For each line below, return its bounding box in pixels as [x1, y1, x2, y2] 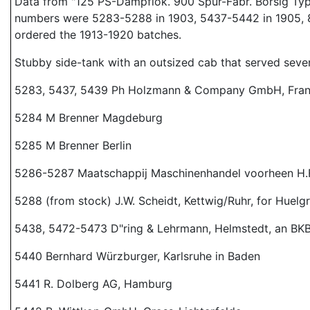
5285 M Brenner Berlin [15, 138, 131, 152]
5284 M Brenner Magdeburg [15, 111, 163, 125]
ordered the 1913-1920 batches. [15, 28, 181, 42]
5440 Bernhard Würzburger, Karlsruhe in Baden [15, 249, 260, 263]
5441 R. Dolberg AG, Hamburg [15, 277, 172, 291]
